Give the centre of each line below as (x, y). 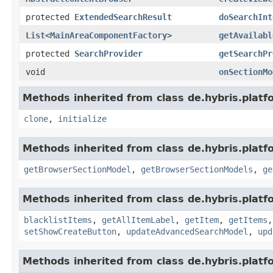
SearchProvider (108, 53)
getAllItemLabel (138, 220)
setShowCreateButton (70, 231)
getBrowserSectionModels (197, 169)
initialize (82, 119)
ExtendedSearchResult (123, 17)
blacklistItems (58, 220)
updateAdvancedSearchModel (187, 231)
